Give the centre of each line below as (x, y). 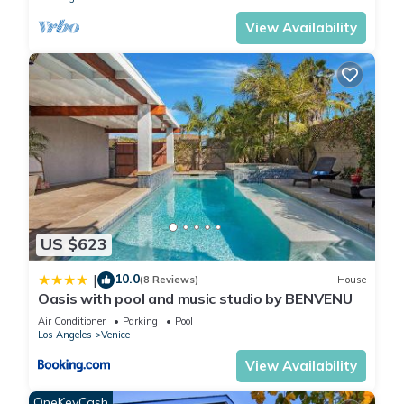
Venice (115, 334)
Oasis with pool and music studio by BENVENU (195, 298)
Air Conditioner (72, 321)
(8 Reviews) (169, 280)
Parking (140, 321)
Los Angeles (65, 334)
